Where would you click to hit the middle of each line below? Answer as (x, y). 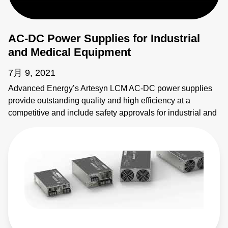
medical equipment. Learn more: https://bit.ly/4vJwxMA (106, 125)
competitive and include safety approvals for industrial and (112, 112)
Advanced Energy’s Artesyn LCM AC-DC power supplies (110, 88)
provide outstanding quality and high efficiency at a (99, 100)
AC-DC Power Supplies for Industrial (104, 38)
